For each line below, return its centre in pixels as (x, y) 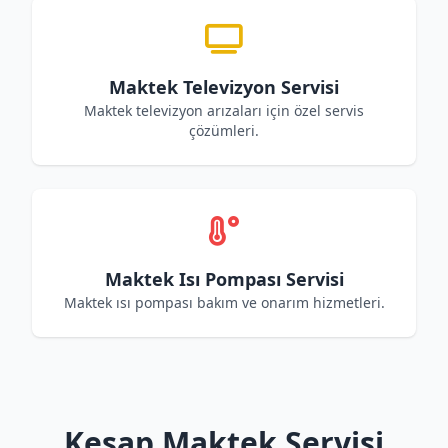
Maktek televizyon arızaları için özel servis (224, 110)
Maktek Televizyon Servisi (224, 87)
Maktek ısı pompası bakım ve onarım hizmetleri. (224, 302)
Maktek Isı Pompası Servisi (224, 279)
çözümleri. (224, 130)
